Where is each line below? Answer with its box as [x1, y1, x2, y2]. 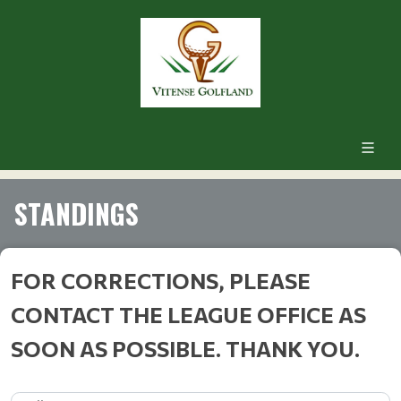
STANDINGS [14, 192, 139, 234]
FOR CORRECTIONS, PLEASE [11, 267, 311, 294]
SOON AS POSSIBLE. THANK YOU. [11, 335, 360, 362]
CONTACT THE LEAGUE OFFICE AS [11, 301, 366, 328]
